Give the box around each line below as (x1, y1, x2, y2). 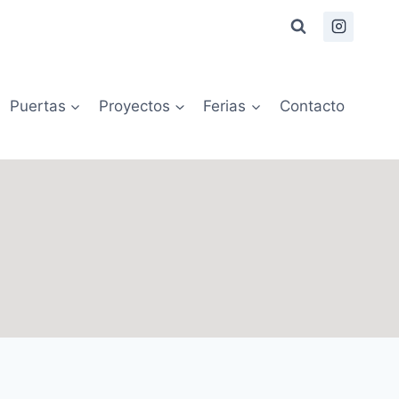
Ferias (203, 96, 247, 115)
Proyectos (99, 96, 171, 115)
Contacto (279, 96, 345, 115)
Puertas (9, 96, 66, 115)
